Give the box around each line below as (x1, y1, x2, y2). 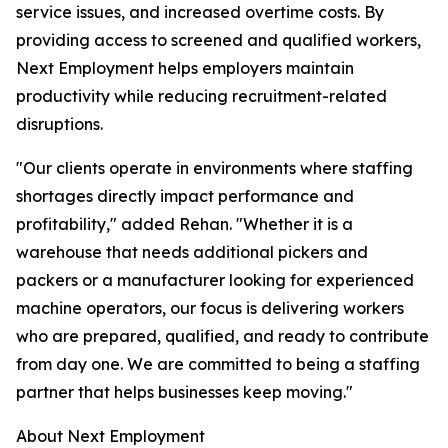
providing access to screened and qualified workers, (16, 30, 421, 51)
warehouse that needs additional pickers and (16, 242, 368, 263)
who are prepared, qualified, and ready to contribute (16, 326, 429, 347)
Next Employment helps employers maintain (16, 58, 354, 79)
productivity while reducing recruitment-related (16, 86, 387, 107)
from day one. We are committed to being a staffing (16, 354, 420, 375)
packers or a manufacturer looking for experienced (16, 270, 414, 291)
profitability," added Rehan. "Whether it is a (16, 214, 353, 235)
